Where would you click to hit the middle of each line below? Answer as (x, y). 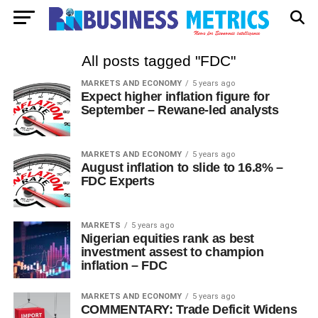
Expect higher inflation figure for (175, 97)
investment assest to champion (172, 252)
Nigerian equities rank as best (168, 238)
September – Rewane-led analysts (180, 110)
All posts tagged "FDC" (159, 61)
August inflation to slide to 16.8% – (182, 168)
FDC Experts (117, 181)
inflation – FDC (124, 265)
